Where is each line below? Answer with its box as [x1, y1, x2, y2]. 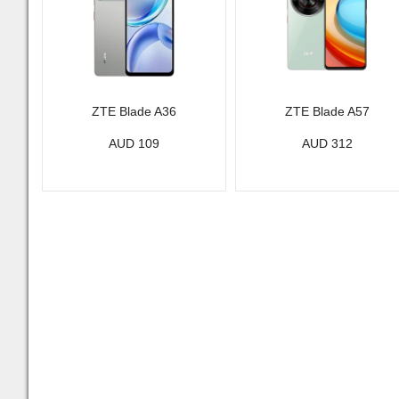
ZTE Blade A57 [284, 104, 370, 118]
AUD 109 [108, 136, 159, 151]
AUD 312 [301, 136, 353, 151]
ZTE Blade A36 [91, 104, 176, 118]
